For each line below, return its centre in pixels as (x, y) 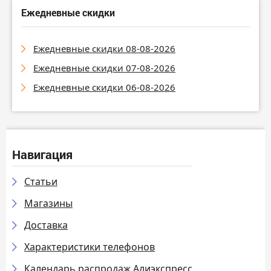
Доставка (46, 225)
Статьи (41, 182)
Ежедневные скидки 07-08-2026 (104, 68)
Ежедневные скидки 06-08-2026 (104, 87)
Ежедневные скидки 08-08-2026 (104, 49)
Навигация (42, 155)
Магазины (48, 204)
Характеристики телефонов (90, 247)
